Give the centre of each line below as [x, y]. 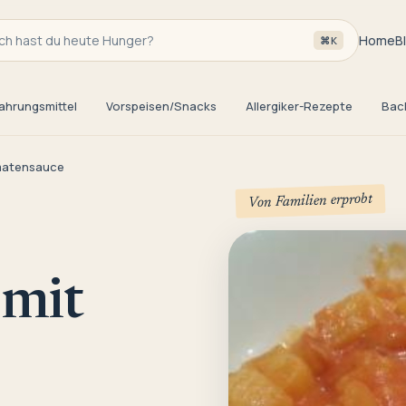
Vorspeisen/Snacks [161, 106]
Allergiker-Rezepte [299, 106]
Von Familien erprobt [310, 201]
